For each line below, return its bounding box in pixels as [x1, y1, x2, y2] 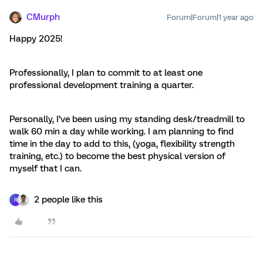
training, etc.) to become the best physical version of [9, 151, 225, 162]
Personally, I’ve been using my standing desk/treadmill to [9, 114, 245, 125]
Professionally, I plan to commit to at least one [9, 68, 203, 79]
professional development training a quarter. [9, 80, 194, 91]
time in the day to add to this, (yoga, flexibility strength [9, 139, 235, 150]
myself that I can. [9, 163, 82, 174]
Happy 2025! [9, 33, 62, 45]
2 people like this [34, 194, 103, 205]
